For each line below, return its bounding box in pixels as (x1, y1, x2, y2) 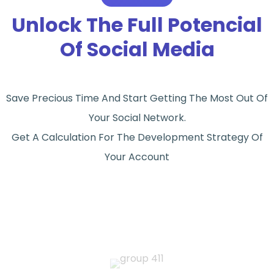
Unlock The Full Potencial (12, 10, 262, 39)
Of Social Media (59, 35, 215, 63)
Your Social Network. (88, 110, 186, 125)
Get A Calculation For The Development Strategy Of (11, 130, 263, 144)
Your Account (105, 149, 169, 164)
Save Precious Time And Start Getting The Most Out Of (6, 91, 268, 105)
